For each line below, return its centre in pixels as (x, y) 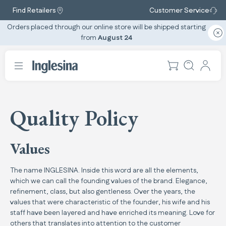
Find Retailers (34, 10)
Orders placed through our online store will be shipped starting (106, 27)
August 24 (115, 38)
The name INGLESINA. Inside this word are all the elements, (104, 170)
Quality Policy (74, 118)
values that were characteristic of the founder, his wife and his (110, 202)
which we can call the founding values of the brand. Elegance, (109, 181)
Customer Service (180, 10)
